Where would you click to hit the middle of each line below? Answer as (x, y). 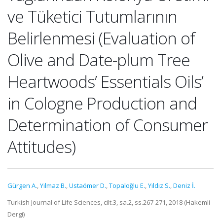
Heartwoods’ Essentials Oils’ (105, 81)
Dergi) (16, 214)
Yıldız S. (159, 185)
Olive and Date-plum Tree (99, 60)
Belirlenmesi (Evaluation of (101, 38)
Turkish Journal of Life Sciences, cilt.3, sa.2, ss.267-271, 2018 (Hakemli (109, 202)
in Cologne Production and (102, 103)
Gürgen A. (22, 185)
